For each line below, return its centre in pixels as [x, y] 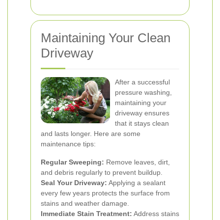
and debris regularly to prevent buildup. [102, 172]
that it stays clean [142, 123]
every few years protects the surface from [105, 193]
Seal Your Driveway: [74, 183]
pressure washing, [143, 92]
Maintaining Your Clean [106, 38]
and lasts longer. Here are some [91, 134]
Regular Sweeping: [72, 162]
